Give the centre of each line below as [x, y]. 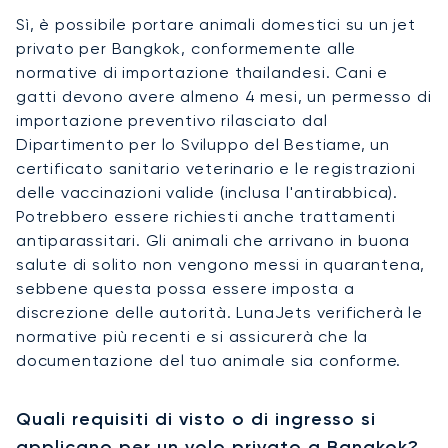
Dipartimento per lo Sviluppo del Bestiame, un [203, 144]
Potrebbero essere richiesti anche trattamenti [206, 216]
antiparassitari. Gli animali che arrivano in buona [213, 240]
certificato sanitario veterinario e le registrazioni [216, 168]
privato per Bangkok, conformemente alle [186, 48]
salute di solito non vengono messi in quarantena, [221, 264]
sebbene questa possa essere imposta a [185, 288]
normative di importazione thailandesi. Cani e [202, 72]
